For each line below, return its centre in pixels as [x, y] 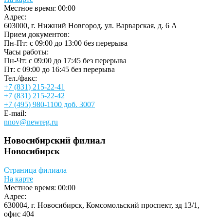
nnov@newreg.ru [31, 122]
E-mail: [15, 113]
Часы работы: [26, 52]
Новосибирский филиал [55, 141]
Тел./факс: [20, 78]
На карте [18, 179]
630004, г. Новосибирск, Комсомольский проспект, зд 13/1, [102, 205]
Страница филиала [35, 170]
